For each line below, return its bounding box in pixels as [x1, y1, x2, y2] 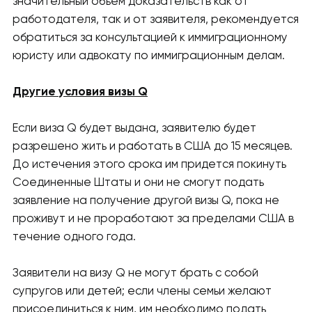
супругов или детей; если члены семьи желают [13, 286, 272, 298]
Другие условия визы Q [13, 86, 148, 99]
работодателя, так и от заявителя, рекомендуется [13, 14, 299, 26]
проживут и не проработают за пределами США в [13, 213, 294, 226]
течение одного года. [13, 231, 136, 244]
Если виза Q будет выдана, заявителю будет [13, 123, 256, 135]
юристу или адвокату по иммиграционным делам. [13, 50, 285, 63]
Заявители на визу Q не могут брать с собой [13, 267, 258, 280]
